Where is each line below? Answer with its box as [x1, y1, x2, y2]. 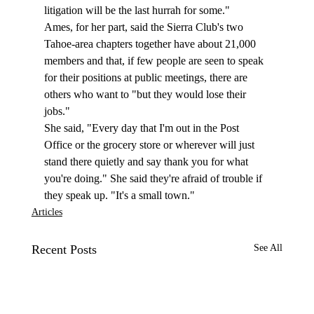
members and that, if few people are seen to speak [43, 55, 266, 67]
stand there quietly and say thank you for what [43, 156, 251, 168]
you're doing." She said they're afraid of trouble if [43, 172, 265, 185]
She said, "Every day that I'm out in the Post [43, 122, 242, 135]
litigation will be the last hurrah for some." [43, 4, 230, 17]
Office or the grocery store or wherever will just [43, 139, 257, 151]
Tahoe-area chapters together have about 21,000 [43, 38, 259, 50]
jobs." [43, 105, 70, 118]
